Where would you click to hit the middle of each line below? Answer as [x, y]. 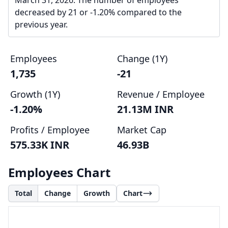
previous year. [41, 24]
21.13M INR [145, 109]
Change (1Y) [142, 59]
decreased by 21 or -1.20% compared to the [98, 12]
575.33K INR [40, 145]
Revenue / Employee [161, 94]
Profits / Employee [50, 130]
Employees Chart [59, 172]
